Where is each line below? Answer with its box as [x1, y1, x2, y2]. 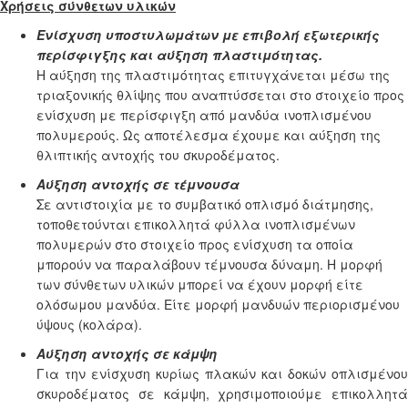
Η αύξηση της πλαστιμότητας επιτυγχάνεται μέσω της [36, 66, 390, 84]
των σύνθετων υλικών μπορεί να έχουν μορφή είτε [36, 275, 363, 293]
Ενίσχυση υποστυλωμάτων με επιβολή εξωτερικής [36, 25, 380, 44]
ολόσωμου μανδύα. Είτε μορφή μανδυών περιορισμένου [36, 295, 400, 313]
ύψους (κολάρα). [36, 315, 142, 333]
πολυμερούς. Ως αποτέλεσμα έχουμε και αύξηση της [36, 126, 381, 144]
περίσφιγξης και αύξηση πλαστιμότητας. [36, 46, 322, 64]
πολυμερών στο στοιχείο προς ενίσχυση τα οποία [36, 235, 353, 253]
